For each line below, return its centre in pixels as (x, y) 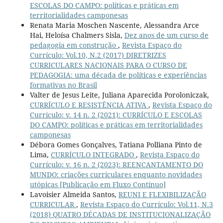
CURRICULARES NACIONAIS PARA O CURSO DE (108, 65)
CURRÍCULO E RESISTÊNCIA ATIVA (89, 105)
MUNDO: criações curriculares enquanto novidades (116, 175)
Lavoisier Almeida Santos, (74, 195)
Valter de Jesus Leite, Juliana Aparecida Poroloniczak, (119, 95)
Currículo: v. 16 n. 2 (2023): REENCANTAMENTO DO (116, 165)
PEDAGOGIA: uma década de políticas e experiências (118, 75)
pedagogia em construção (74, 45)
